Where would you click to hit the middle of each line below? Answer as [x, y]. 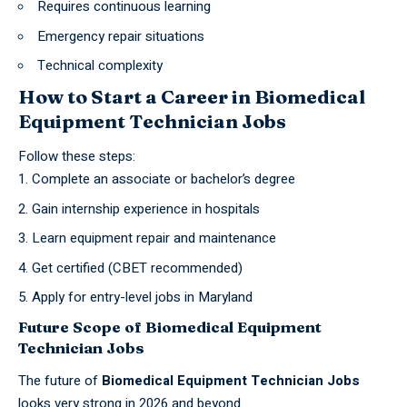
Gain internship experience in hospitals [146, 208]
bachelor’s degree [243, 179]
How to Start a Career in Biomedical [192, 96]
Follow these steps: [77, 157]
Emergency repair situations [121, 36]
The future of [60, 381]
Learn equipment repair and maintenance [154, 238]
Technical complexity [100, 66]
